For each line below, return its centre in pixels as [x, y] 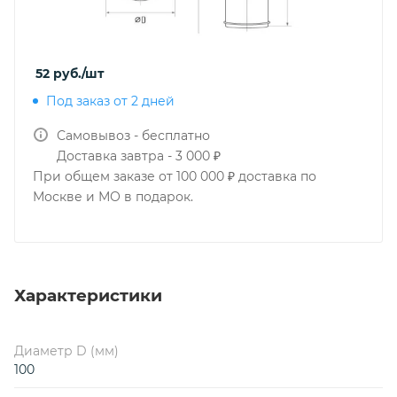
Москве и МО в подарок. [113, 197]
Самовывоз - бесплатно [133, 136]
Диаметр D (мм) [66, 350]
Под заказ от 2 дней [110, 101]
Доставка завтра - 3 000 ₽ [139, 156]
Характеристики [88, 295]
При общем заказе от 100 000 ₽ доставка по [175, 176]
